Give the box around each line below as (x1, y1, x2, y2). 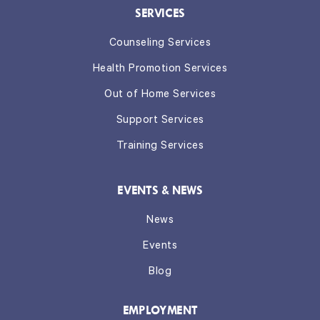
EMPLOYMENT (122, 303, 198, 317)
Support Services (116, 114, 204, 127)
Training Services (116, 140, 204, 153)
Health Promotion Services (92, 63, 228, 76)
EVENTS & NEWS (117, 183, 203, 197)
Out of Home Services (104, 89, 216, 101)
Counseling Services (109, 37, 211, 50)
